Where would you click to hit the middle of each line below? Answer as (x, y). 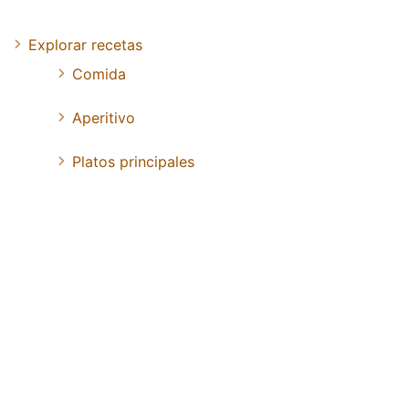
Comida (99, 74)
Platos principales (133, 162)
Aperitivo (104, 118)
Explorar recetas (85, 45)
